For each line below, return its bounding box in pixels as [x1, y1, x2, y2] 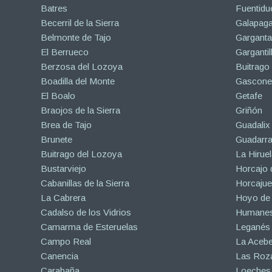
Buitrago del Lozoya [41, 148, 122, 159]
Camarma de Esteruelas [41, 221, 138, 232]
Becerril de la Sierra [41, 17, 119, 28]
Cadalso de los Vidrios [41, 206, 131, 217]
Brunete [41, 134, 72, 144]
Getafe [235, 90, 262, 101]
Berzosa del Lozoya [41, 61, 123, 72]
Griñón [235, 104, 262, 115]
